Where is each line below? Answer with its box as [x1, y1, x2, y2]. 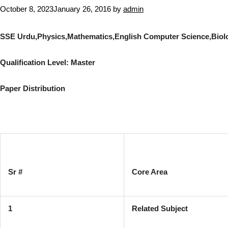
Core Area [132, 167, 167, 177]
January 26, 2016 [53, 5, 111, 14]
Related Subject [132, 204, 188, 213]
